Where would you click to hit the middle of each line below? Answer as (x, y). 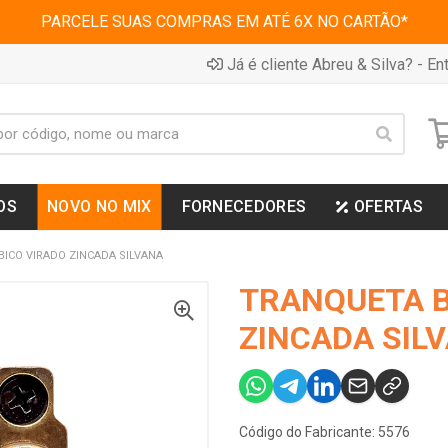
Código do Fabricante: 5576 (324, 432)
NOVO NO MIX (99, 206)
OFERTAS (388, 206)
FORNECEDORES (244, 206)
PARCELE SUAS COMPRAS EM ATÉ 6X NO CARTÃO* (224, 21)
